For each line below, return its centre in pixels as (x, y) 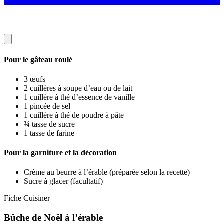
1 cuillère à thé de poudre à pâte (74, 115)
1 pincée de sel (47, 106)
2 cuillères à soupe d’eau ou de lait (78, 88)
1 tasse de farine (49, 133)
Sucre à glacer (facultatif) (63, 181)
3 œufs (35, 79)
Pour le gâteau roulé (38, 59)
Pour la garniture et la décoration (60, 153)
